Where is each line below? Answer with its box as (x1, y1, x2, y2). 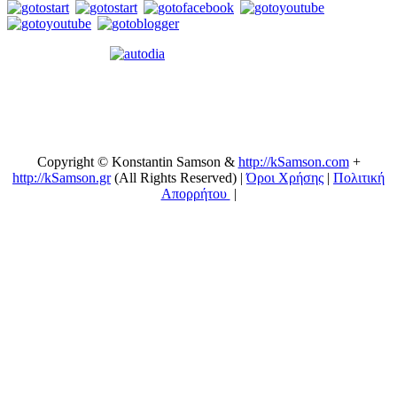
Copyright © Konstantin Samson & (36, 154, 238, 170)
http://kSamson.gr (12, 170, 111, 186)
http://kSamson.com (237, 154, 349, 170)
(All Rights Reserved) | (111, 170, 246, 186)
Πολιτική (333, 170, 385, 186)
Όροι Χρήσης (246, 170, 323, 186)
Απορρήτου (160, 186, 230, 202)
